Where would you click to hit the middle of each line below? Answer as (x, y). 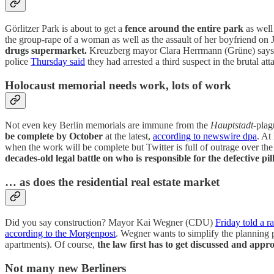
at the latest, (128, 136)
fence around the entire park (184, 28)
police (18, 61)
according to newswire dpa (205, 136)
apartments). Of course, (51, 244)
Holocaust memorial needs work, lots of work (118, 85)
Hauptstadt (232, 125)
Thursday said (58, 61)
